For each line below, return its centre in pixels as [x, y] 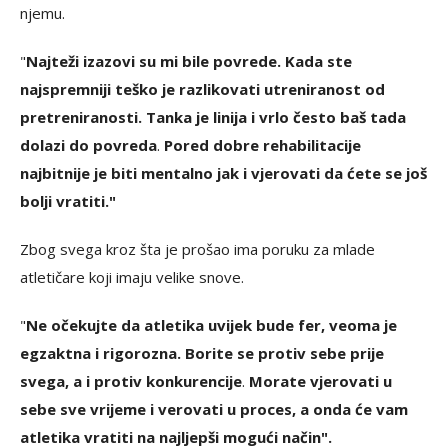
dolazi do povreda [88, 144]
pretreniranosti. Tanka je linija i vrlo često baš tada [213, 116]
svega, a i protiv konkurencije [131, 380]
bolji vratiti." [68, 200]
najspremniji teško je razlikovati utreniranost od [202, 88]
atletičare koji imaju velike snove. [132, 276]
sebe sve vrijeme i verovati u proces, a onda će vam [214, 408]
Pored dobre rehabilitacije [262, 144]
